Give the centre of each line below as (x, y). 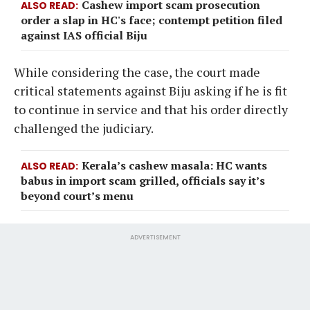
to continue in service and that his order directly (151, 109)
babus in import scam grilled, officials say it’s (143, 180)
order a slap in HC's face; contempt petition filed (152, 20)
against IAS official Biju (84, 35)
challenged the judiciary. (85, 128)
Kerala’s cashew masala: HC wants (174, 165)
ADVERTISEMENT (155, 237)
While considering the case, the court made (137, 72)
